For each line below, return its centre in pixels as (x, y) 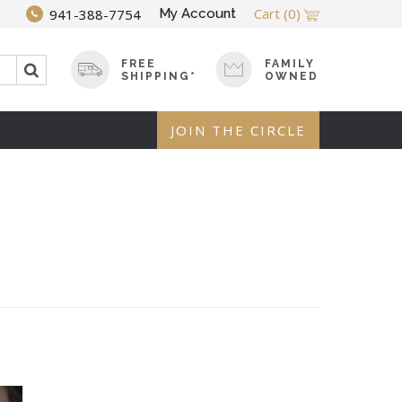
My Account (197, 14)
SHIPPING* (159, 76)
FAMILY (290, 63)
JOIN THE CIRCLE (238, 131)
